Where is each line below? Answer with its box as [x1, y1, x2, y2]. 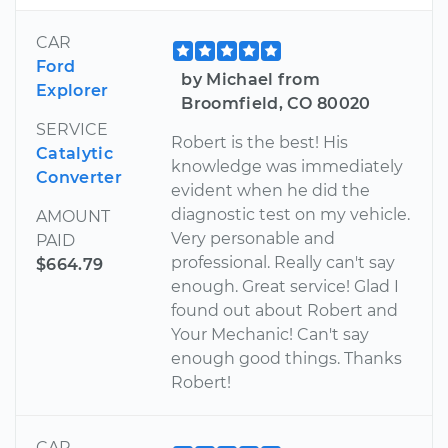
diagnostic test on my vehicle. [171, 204, 411, 224]
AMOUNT [36, 206, 110, 226]
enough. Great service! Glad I [171, 276, 400, 296]
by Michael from [181, 69, 321, 89]
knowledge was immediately [171, 156, 404, 176]
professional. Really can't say [171, 252, 396, 272]
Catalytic [36, 143, 113, 163]
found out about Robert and [171, 300, 399, 320]
